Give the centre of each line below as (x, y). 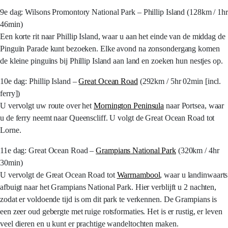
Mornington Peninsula (129, 106)
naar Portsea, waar (194, 106)
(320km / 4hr (197, 150)
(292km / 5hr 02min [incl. (179, 81)
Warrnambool (138, 175)
